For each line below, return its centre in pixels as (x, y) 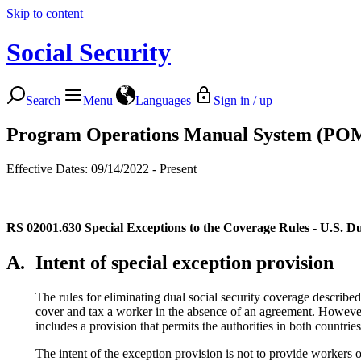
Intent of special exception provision (185, 262)
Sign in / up (243, 100)
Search (43, 100)
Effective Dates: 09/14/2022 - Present (102, 168)
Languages (163, 100)
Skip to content (45, 13)
